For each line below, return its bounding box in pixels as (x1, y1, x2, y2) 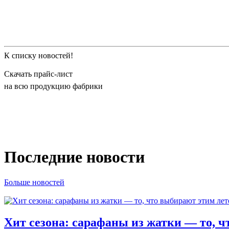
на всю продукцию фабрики (4, 81, 103, 90)
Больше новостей (4, 177, 64, 187)
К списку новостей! (4, 51, 73, 60)
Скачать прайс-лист (4, 69, 73, 78)
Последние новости (4, 148, 145, 167)
